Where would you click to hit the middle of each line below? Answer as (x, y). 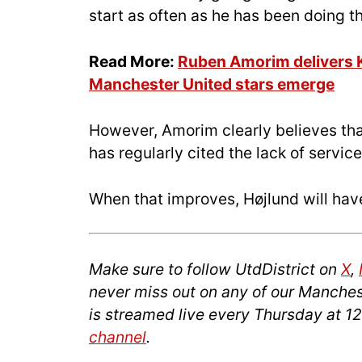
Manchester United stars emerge (212, 84)
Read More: (133, 62)
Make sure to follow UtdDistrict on (215, 269)
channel (118, 337)
